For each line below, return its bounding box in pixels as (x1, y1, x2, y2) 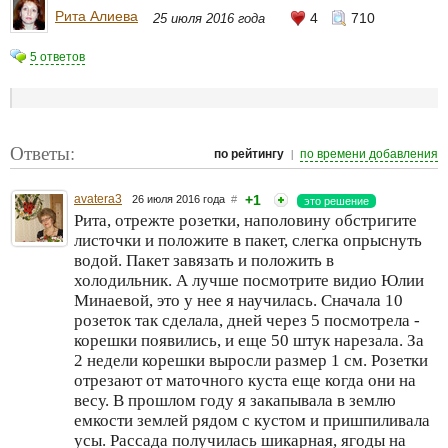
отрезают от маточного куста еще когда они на (74, 371, 416, 390)
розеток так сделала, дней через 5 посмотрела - (74, 311, 420, 330)
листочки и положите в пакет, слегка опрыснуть (74, 231, 422, 250)
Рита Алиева (55, 7, 138, 24)
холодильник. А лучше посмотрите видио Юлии (74, 271, 424, 290)
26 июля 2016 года (132, 193, 231, 205)
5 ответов (30, 50, 85, 64)
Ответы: (10, 140, 75, 165)
